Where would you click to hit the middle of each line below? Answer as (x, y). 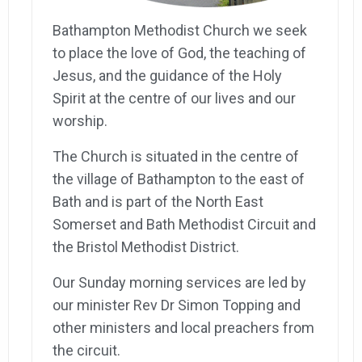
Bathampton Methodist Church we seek (180, 31)
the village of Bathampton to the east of (179, 179)
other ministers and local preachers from (183, 328)
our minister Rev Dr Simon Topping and (177, 305)
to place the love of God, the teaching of (179, 53)
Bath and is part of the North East (158, 202)
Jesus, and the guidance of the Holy (167, 76)
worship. (80, 121)
